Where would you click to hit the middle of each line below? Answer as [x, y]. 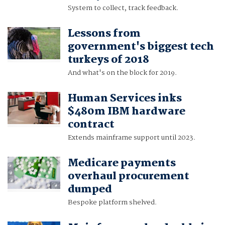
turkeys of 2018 [108, 60]
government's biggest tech [141, 47]
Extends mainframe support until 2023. [131, 138]
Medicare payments [122, 163]
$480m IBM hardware [126, 112]
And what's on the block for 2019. [122, 73]
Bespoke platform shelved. [112, 203]
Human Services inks [125, 99]
